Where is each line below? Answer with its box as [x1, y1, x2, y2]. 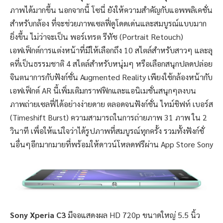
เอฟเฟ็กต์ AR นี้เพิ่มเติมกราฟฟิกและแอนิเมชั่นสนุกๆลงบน [10, 85, 196, 96]
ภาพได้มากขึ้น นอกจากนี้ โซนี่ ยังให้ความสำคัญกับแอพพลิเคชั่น [10, 4, 213, 15]
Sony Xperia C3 [10, 209, 66, 220]
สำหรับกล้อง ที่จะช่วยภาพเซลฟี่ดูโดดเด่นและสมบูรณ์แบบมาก [10, 17, 207, 28]
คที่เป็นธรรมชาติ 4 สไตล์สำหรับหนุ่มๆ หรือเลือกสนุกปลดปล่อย [10, 58, 213, 69]
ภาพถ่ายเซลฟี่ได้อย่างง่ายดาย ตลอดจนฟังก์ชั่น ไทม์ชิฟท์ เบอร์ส [10, 98, 213, 109]
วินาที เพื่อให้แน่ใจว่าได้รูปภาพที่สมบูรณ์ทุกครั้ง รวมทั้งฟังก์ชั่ [10, 125, 204, 136]
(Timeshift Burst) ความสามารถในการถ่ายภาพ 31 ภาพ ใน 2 [10, 111, 207, 122]
